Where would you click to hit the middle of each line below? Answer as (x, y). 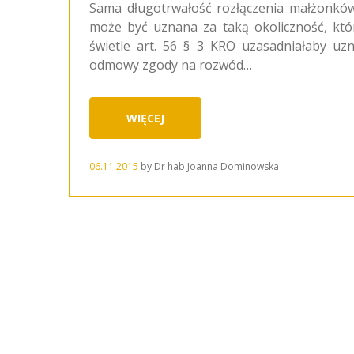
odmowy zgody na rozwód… (171, 65)
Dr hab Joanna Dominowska (217, 166)
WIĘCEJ (145, 119)
